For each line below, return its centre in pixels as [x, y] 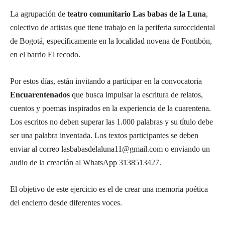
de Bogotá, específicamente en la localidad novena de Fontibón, [111, 41]
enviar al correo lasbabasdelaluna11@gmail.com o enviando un [110, 149]
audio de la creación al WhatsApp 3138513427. [86, 162]
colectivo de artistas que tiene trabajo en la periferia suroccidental [113, 27]
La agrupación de [39, 14]
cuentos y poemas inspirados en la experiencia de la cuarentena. [110, 108]
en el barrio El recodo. [45, 54]
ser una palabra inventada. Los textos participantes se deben [104, 135]
